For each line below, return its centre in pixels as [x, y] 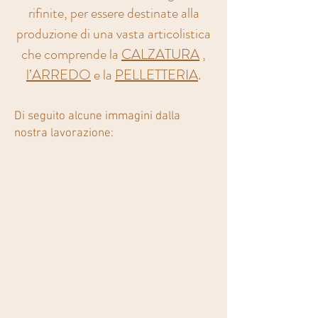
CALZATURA [160, 54]
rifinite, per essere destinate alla [114, 13]
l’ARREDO [59, 75]
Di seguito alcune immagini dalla [97, 116]
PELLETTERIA [157, 75]
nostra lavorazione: [65, 133]
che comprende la [71, 54]
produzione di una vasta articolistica [114, 34]
